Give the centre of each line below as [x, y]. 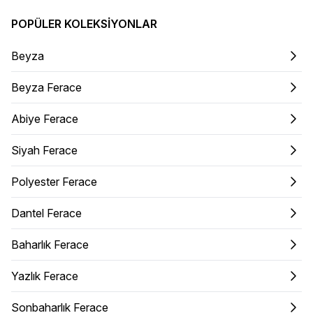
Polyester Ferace [54, 181]
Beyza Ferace [46, 87]
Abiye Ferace [45, 118]
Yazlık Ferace [45, 276]
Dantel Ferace [46, 213]
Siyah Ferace [44, 150]
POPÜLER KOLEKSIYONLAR [84, 23]
